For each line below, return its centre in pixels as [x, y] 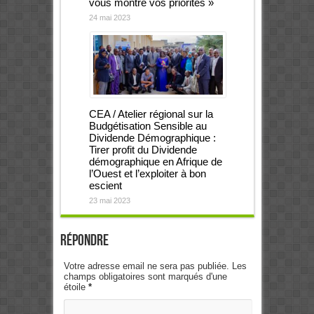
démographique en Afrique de [155, 161]
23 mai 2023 [109, 200]
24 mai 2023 [109, 17]
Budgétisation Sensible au [148, 125]
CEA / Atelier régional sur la [151, 114]
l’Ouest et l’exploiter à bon [147, 173]
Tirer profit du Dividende [143, 149]
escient [105, 185]
